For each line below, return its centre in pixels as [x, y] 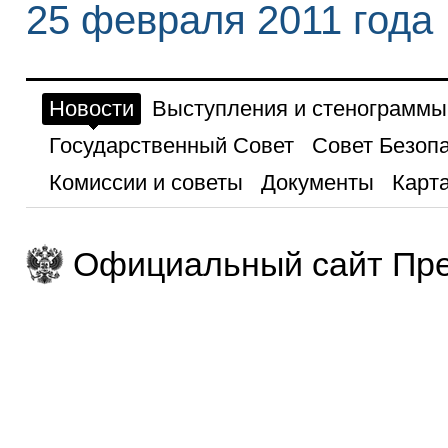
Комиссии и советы [145, 182]
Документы [317, 182]
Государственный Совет [171, 145]
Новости [91, 108]
